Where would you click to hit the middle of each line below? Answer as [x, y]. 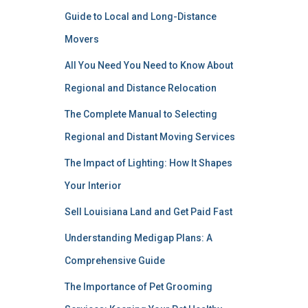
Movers [81, 39]
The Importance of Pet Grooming [138, 287]
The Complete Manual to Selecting [141, 114]
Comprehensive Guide [114, 261]
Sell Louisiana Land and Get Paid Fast [148, 212]
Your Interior [93, 186]
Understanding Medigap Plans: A [138, 238]
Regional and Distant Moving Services [150, 137]
